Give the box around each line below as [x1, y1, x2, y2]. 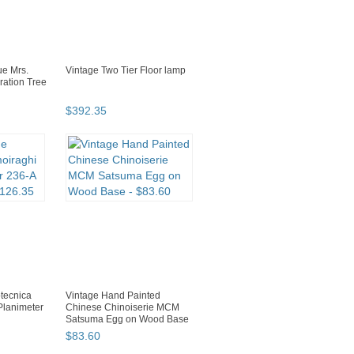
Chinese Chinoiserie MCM [66, 302, 179, 314]
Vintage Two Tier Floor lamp [66, 65, 186, 77]
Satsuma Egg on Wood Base [66, 314, 189, 326]
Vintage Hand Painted [66, 290, 160, 302]
